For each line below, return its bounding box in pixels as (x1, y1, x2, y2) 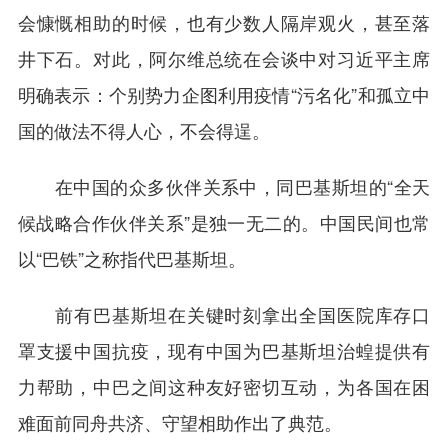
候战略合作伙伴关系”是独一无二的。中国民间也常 (17, 208, 431, 235)
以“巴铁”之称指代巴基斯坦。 (17, 244, 246, 271)
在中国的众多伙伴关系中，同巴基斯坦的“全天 (17, 172, 431, 199)
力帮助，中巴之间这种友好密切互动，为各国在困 (17, 372, 431, 399)
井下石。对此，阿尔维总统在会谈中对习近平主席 (17, 44, 431, 71)
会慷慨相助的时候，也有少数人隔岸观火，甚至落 (17, 8, 431, 35)
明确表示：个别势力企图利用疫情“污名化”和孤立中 (17, 80, 431, 107)
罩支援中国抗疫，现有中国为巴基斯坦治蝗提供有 (17, 336, 431, 363)
